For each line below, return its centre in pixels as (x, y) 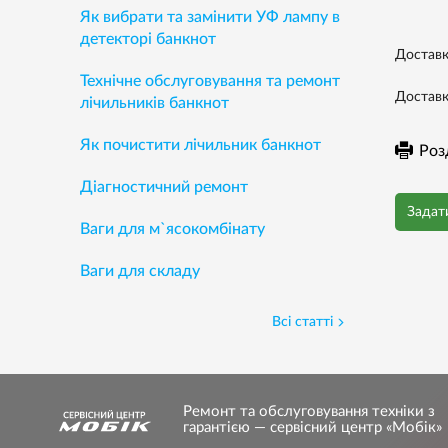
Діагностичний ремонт (164, 187)
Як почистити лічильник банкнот (200, 145)
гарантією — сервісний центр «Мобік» (312, 427)
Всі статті (302, 322)
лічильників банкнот (154, 103)
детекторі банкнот (148, 39)
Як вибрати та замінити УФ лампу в (210, 17)
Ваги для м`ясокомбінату (172, 229)
